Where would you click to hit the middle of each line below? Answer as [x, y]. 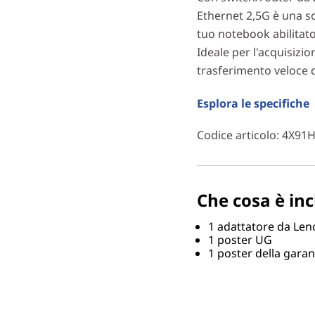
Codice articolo [237, 135]
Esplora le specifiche [253, 103]
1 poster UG [240, 239]
